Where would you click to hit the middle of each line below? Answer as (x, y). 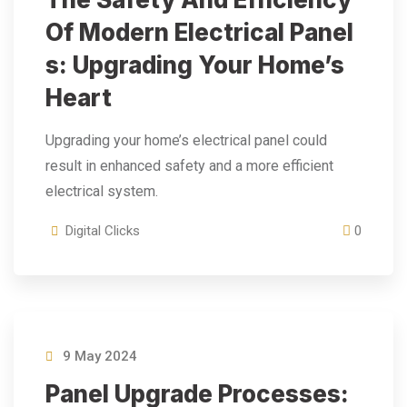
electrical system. (102, 191)
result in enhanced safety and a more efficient (189, 166)
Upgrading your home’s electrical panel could (186, 140)
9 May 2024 (98, 356)
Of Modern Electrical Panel (199, 32)
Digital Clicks (103, 231)
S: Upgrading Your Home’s (195, 65)
